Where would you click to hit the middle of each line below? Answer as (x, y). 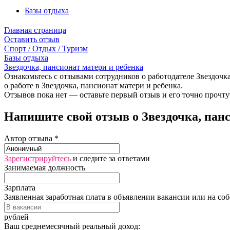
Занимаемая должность (45, 167)
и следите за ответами (110, 158)
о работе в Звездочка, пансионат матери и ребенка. (93, 85)
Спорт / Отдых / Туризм (46, 48)
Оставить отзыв (32, 39)
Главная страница (35, 30)
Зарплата (20, 187)
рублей (16, 217)
